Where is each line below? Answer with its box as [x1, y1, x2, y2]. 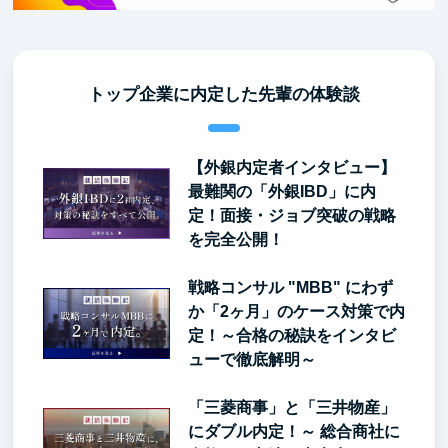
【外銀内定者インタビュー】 [187, 158, 396, 176]
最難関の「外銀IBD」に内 [187, 182, 376, 200]
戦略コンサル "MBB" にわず [187, 278, 393, 296]
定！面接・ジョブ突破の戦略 [187, 206, 396, 224]
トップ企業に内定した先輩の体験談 [88, 84, 360, 104]
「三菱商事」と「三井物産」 [187, 398, 396, 416]
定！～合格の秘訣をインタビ [187, 326, 396, 344]
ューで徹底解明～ [187, 350, 316, 368]
